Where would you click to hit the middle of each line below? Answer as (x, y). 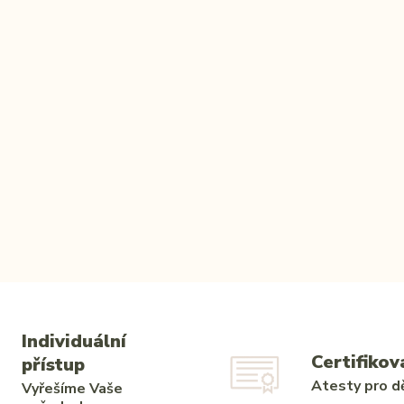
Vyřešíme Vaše (72, 388)
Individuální (73, 341)
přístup (53, 364)
